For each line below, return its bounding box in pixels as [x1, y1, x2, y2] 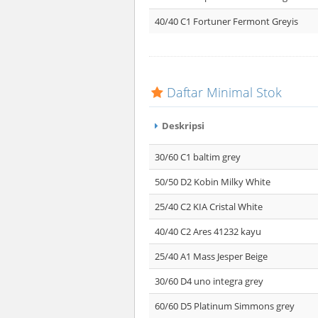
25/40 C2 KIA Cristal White [155, 200, 263, 213]
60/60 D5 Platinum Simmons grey [155, 300, 295, 312]
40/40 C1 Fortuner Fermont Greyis [155, 15, 298, 28]
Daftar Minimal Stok [167, 84, 282, 101]
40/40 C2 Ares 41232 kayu [155, 225, 261, 238]
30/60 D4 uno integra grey [155, 275, 263, 287]
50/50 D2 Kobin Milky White [155, 175, 270, 188]
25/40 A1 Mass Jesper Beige [155, 250, 268, 263]
